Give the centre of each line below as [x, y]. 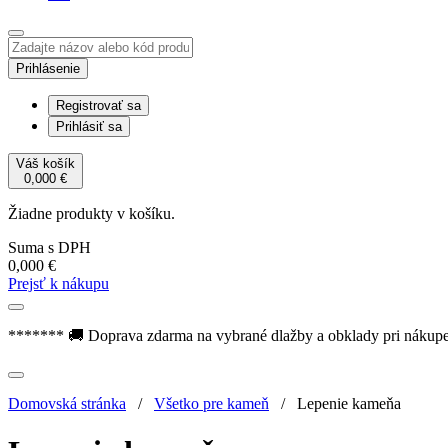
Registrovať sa [98, 105]
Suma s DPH [49, 247]
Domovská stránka [67, 403]
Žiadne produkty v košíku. [91, 213]
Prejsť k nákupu [58, 283]
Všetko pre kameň [211, 403]
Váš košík [45, 163]
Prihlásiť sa [89, 126]
